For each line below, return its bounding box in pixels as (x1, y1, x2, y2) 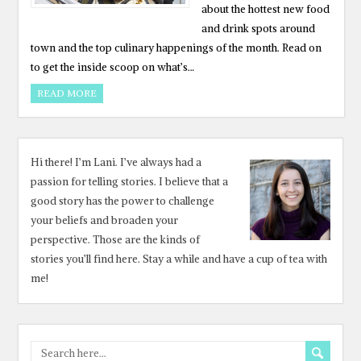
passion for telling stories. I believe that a (31, 175, 229, 189)
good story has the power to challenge (31, 194, 215, 208)
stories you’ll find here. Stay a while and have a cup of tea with (31, 252, 328, 266)
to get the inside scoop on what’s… (31, 60, 195, 74)
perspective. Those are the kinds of (31, 233, 201, 247)
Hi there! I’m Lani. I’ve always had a (31, 156, 202, 169)
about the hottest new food (201, 2, 330, 16)
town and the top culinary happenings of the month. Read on (31, 41, 322, 55)
